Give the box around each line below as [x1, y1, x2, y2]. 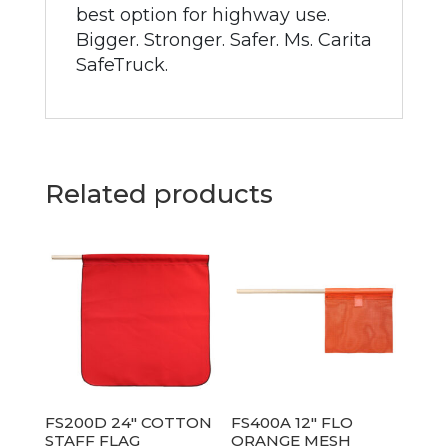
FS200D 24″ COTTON [44, 412, 212, 432]
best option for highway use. [75, 4, 330, 26]
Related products [44, 178, 273, 210]
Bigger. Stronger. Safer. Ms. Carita [75, 29, 372, 51]
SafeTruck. [75, 54, 168, 76]
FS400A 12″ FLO [231, 412, 354, 432]
